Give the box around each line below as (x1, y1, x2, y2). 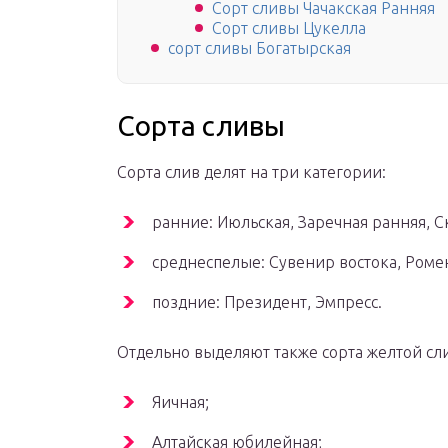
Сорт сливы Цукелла (212, 19, 366, 38)
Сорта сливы (117, 110, 285, 142)
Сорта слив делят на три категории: (117, 163, 386, 182)
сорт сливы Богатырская (168, 39, 351, 58)
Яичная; (152, 393, 209, 412)
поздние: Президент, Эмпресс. (152, 293, 382, 312)
